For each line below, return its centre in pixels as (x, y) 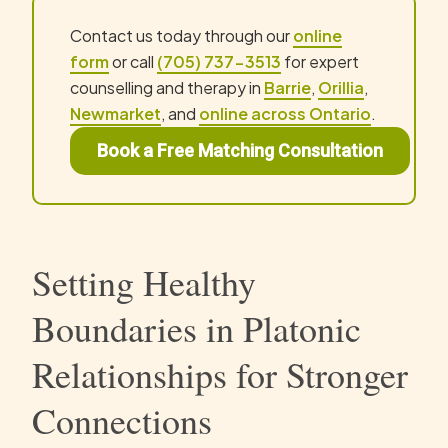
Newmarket (115, 114)
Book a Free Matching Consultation (240, 150)
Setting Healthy (144, 281)
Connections (122, 419)
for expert (320, 62)
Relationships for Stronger (220, 373)
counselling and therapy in (167, 88)
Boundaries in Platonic (196, 327)
